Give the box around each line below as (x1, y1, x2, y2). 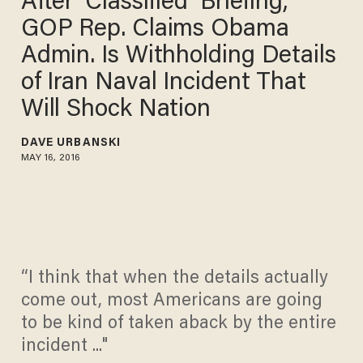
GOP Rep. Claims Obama (20, 17, 291, 42)
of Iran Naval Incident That (20, 70, 309, 96)
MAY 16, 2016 (20, 152, 82, 163)
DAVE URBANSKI (20, 137, 122, 149)
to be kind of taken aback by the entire (20, 315, 336, 334)
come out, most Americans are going (20, 293, 322, 311)
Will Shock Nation (20, 97, 211, 122)
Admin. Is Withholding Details (20, 44, 338, 69)
